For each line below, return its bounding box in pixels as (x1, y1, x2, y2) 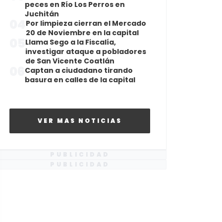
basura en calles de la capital (25, 75, 135, 85)
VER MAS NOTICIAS (38, 116, 122, 125)
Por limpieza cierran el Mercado (26, 18, 146, 28)
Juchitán (25, 9, 59, 19)
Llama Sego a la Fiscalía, (25, 37, 116, 47)
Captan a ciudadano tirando (25, 65, 133, 75)
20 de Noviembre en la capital (26, 28, 139, 38)
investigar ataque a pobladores (25, 47, 146, 56)
